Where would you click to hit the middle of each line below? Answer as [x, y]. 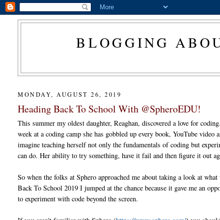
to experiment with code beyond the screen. [78, 198]
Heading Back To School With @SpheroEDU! [110, 109]
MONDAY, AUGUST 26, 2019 [70, 94]
